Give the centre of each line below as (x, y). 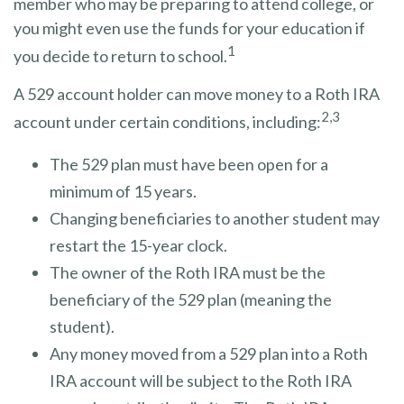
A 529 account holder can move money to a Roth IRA (197, 94)
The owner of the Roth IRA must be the (188, 272)
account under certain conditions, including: (167, 122)
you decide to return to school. (120, 56)
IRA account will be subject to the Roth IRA (201, 381)
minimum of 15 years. (123, 191)
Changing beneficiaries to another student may (215, 218)
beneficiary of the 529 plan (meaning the (191, 299)
